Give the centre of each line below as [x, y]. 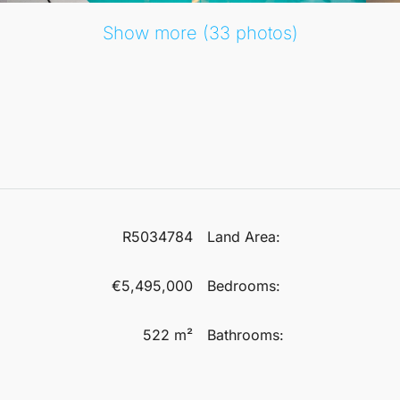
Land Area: [244, 236]
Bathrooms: [246, 334]
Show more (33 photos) [200, 33]
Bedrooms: [244, 285]
